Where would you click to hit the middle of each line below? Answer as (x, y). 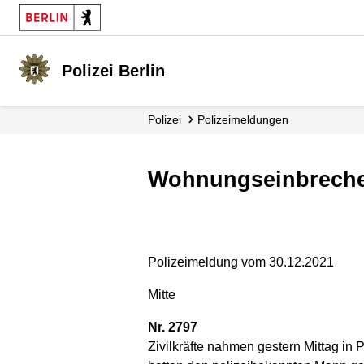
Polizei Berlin (114, 71)
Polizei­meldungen (247, 119)
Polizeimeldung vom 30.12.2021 (241, 262)
